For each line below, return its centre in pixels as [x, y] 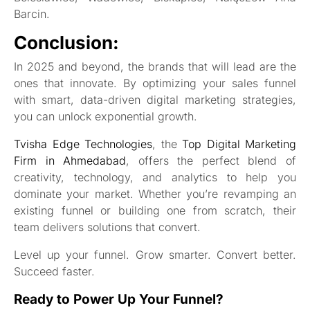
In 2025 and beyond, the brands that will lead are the [155, 66]
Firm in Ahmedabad [70, 160]
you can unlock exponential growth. [106, 116]
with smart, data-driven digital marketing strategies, [155, 99]
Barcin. [32, 14]
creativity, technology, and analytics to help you [155, 177]
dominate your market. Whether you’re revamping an [155, 193]
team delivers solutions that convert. [107, 227]
